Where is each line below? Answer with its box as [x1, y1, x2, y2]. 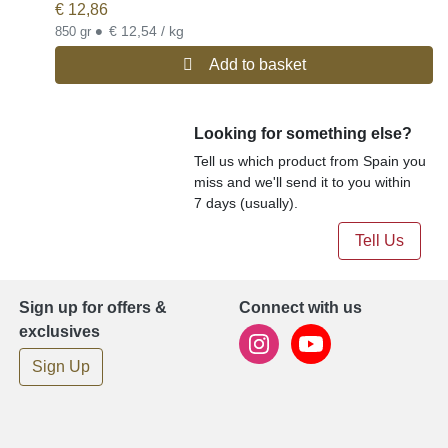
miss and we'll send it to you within [194, 174, 412, 191]
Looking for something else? [194, 125, 413, 143]
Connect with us [239, 299, 362, 317]
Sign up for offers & [19, 299, 167, 317]
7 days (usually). [194, 195, 299, 212]
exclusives [19, 323, 100, 341]
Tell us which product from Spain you [194, 153, 427, 170]
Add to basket [208, 56, 306, 74]
